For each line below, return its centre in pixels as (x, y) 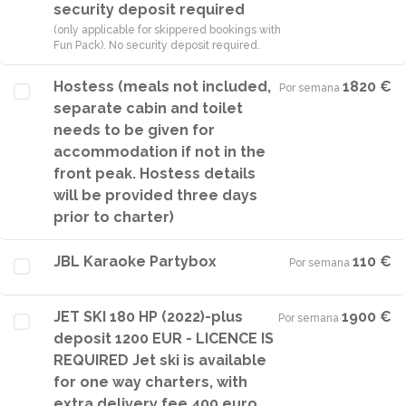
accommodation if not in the (159, 152)
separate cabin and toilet (148, 108)
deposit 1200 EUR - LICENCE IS (164, 338)
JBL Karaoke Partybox (135, 261)
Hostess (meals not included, (162, 87)
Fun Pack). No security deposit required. (157, 45)
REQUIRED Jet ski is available (160, 360)
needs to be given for (134, 130)
